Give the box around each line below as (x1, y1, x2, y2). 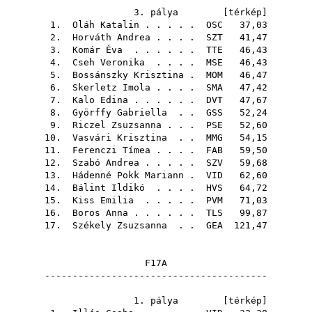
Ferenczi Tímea (72, 145, 150, 155)
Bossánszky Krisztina (72, 70, 184, 80)
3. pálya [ (134, 7, 228, 17)
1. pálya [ (134, 295, 228, 306)
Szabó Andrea (72, 157, 139, 168)
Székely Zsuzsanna (72, 220, 167, 231)
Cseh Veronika (72, 57, 145, 68)
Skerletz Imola (72, 82, 150, 93)
